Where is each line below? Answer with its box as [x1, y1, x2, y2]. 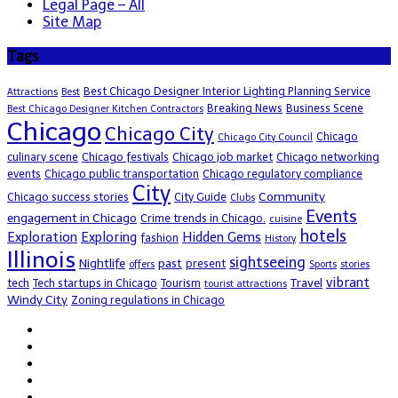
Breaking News [207, 100, 283, 115]
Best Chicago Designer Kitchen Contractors [7, 102, 203, 115]
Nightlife [79, 255, 125, 271]
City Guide [174, 189, 227, 203]
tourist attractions [204, 277, 287, 290]
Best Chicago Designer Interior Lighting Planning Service [84, 84, 370, 98]
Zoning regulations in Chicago [71, 292, 225, 306]
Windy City [7, 291, 68, 307]
